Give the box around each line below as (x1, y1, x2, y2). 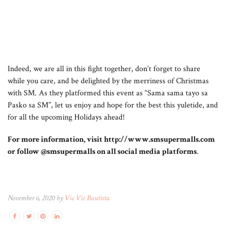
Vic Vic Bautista (65, 193, 109, 203)
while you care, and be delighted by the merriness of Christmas (8, 76, 209, 86)
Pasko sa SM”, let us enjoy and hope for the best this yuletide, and (8, 100, 218, 110)
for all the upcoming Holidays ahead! (8, 112, 125, 123)
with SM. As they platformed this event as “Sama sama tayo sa (8, 88, 208, 98)
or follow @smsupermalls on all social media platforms (8, 146, 197, 157)
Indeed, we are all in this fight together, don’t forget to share (8, 64, 200, 74)
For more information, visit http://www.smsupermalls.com (8, 134, 215, 145)
